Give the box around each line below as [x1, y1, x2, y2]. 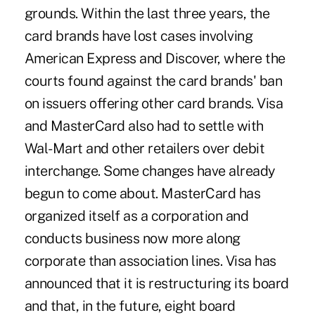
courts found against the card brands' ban [24, 72, 283, 89]
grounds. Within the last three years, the [24, 4, 270, 22]
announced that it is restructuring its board [24, 274, 289, 292]
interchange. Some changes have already [24, 162, 276, 179]
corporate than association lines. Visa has [24, 252, 276, 269]
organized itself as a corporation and [24, 207, 249, 224]
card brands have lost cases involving [24, 27, 253, 44]
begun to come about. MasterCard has [24, 184, 261, 202]
